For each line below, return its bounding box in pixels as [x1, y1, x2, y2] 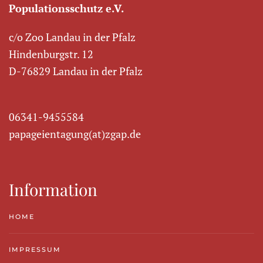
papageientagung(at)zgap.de [9, 127, 141, 141]
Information [9, 178, 97, 200]
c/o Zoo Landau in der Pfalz [9, 30, 136, 44]
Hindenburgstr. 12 [9, 47, 93, 61]
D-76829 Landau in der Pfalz [9, 64, 143, 78]
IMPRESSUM [9, 245, 61, 254]
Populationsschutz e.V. [9, 1, 124, 15]
